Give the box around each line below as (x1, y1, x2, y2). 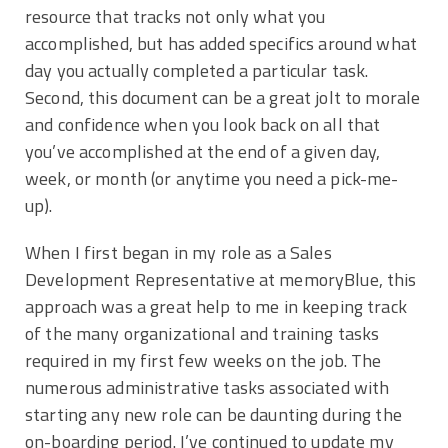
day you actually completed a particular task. (25, 56, 369, 84)
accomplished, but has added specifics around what (25, 29, 418, 57)
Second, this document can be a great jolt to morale (25, 83, 421, 111)
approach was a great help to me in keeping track (25, 292, 407, 320)
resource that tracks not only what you (25, 2, 326, 30)
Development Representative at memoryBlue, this (25, 265, 417, 293)
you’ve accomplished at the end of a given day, (25, 137, 381, 165)
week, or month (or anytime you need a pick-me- (25, 164, 399, 192)
